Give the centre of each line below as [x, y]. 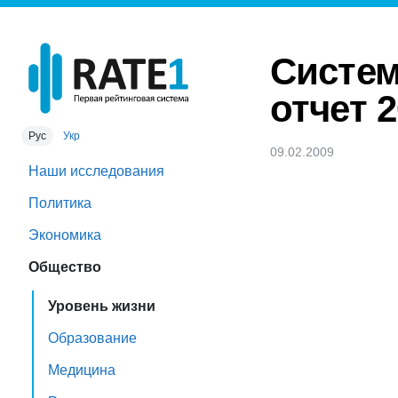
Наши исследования [96, 171]
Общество [65, 267]
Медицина [82, 370]
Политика [60, 203]
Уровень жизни [102, 306]
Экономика [65, 235]
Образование [92, 338]
